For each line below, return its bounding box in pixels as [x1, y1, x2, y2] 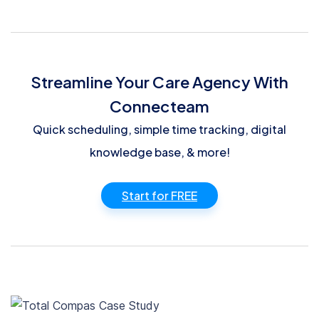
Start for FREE [122, 188, 197, 204]
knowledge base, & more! [89, 145, 230, 160]
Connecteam [109, 96, 210, 117]
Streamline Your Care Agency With [30, 72, 289, 93]
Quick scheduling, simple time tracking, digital [33, 122, 286, 137]
